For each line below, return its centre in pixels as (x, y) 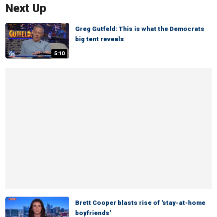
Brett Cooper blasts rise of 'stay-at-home (140, 203)
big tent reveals (100, 39)
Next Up (26, 8)
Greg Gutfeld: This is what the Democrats (140, 29)
